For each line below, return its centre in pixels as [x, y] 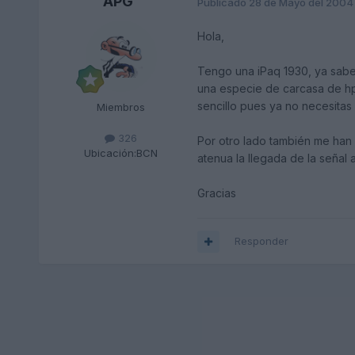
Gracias [216, 193]
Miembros [121, 107]
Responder [261, 241]
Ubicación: [111, 153]
